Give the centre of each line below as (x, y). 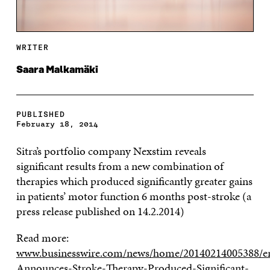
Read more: (42, 237)
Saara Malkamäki (57, 70)
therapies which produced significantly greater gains (134, 181)
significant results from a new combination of (120, 166)
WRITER (32, 47)
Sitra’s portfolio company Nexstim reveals (111, 151)
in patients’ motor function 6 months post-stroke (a (133, 196)
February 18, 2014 (57, 124)
